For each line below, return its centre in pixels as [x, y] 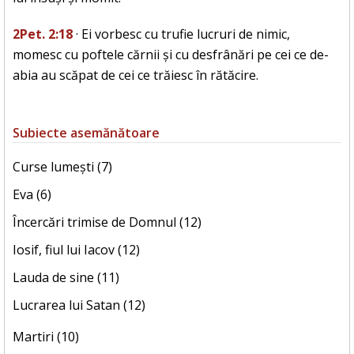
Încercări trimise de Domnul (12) [107, 222]
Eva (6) [32, 195]
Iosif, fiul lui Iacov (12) [76, 250]
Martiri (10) [46, 337]
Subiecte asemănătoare [86, 133]
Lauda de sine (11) [66, 278]
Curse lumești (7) [62, 167]
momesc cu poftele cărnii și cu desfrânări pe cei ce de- [171, 55]
